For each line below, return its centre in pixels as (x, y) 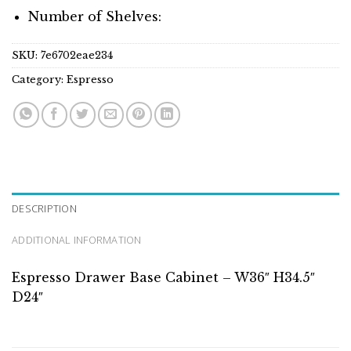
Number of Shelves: (94, 16)
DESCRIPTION (44, 208)
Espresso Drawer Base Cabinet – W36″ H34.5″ (163, 277)
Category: (39, 79)
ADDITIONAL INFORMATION (77, 239)
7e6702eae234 (77, 55)
